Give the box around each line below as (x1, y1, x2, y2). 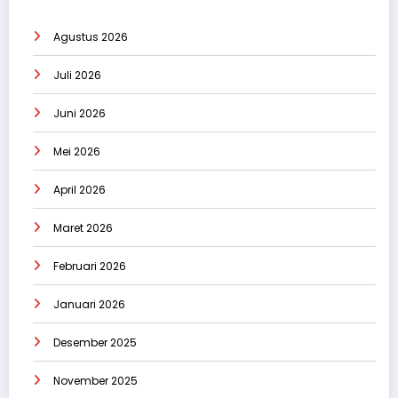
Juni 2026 (53, 105, 106, 121)
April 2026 (53, 181, 106, 197)
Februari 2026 (53, 258, 126, 274)
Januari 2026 (53, 296, 125, 312)
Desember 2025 (53, 334, 137, 350)
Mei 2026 (53, 143, 100, 159)
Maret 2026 (53, 219, 113, 235)
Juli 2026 (53, 67, 101, 83)
